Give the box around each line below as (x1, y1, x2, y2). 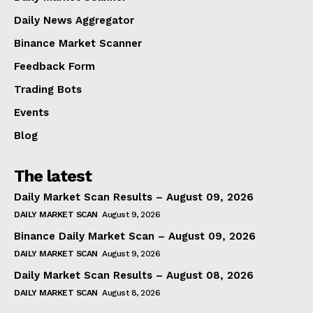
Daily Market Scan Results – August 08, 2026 (14, 268, 254, 282)
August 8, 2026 (102, 287, 160, 298)
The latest (14, 166, 92, 186)
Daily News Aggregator (14, 13, 134, 27)
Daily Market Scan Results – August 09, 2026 (14, 190, 254, 203)
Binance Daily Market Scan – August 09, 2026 (14, 229, 256, 242)
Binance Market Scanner (14, 36, 142, 50)
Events (14, 105, 49, 119)
